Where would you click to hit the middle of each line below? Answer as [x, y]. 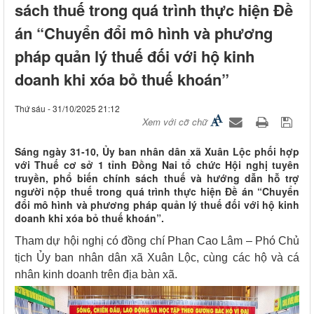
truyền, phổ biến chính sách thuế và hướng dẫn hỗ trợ [157, 178]
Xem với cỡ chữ [175, 122]
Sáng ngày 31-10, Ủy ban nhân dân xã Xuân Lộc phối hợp [157, 152]
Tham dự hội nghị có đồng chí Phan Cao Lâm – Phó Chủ [157, 241]
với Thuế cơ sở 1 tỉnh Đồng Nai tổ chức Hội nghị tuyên [157, 165]
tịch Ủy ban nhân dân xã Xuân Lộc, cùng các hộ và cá [157, 258]
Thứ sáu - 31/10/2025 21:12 [67, 109]
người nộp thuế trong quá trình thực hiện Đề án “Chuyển [157, 192]
